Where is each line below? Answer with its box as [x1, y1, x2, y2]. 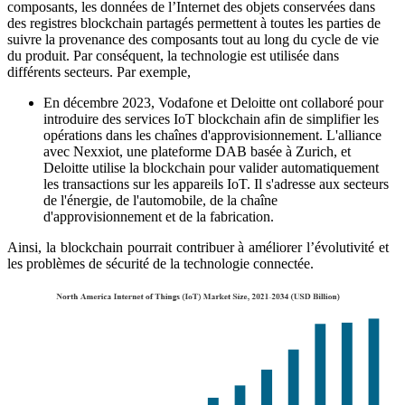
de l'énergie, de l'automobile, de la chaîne [43, 193, 278, 209]
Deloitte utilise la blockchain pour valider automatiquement [43, 160, 379, 176]
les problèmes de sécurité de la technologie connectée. [7, 256, 314, 272]
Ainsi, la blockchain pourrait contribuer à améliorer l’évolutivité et [7, 240, 389, 256]
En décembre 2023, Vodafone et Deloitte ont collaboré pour [43, 95, 383, 111]
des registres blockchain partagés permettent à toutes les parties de [7, 15, 381, 32]
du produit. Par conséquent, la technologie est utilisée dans [7, 48, 339, 64]
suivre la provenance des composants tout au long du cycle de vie [7, 32, 379, 48]
